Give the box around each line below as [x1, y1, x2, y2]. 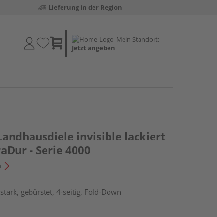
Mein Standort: [116, 34, 159, 44]
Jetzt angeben [72, 43, 115, 52]
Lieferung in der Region [48, 3, 122, 12]
